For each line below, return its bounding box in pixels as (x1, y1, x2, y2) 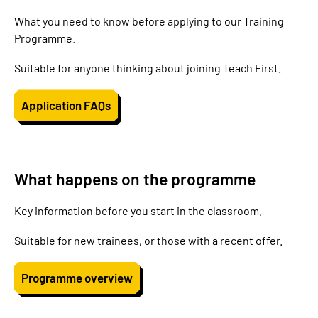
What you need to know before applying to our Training (14, 14, 284, 28)
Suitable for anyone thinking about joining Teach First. (14, 61, 281, 75)
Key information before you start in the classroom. (14, 203, 262, 217)
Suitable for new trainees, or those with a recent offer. (14, 233, 283, 247)
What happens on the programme (14, 169, 256, 190)
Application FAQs (21, 98, 111, 113)
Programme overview (21, 270, 133, 285)
